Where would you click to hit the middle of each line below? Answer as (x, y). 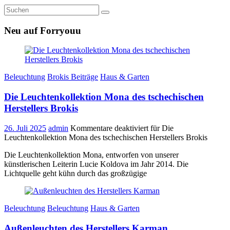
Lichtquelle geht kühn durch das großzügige (75, 173)
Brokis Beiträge (73, 77)
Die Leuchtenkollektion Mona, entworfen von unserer (91, 155)
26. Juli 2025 (25, 128)
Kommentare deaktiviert (109, 128)
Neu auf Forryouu (43, 30)
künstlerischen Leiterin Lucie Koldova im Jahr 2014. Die (96, 164)
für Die (161, 128)
